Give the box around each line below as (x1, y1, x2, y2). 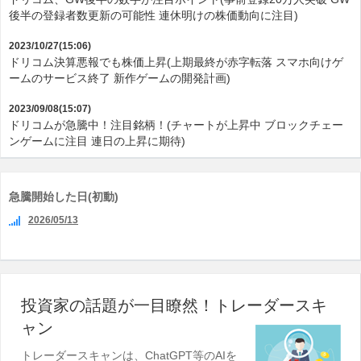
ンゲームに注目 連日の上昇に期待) (9, 135, 185, 148)
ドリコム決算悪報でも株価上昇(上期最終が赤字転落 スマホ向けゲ (9, 56, 343, 69)
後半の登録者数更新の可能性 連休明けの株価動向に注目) (9, 9, 298, 23)
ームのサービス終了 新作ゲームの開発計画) (9, 72, 230, 85)
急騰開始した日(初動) (9, 190, 118, 204)
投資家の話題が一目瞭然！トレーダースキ (21, 297, 327, 315)
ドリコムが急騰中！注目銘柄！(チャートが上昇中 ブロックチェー (9, 118, 343, 132)
